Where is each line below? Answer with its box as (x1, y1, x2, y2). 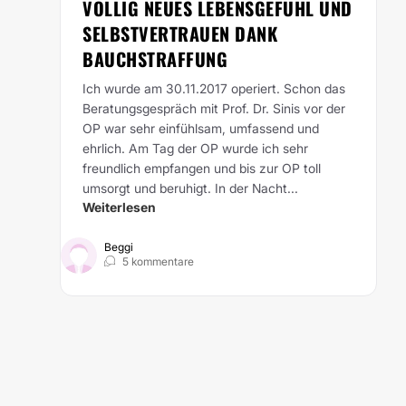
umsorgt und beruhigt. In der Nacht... (82, 180, 298, 196)
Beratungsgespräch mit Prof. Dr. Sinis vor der (82, 101, 345, 116)
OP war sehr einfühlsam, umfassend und (82, 121, 319, 136)
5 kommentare (122, 255, 194, 268)
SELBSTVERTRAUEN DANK (82, 20, 277, 47)
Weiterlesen (82, 199, 156, 215)
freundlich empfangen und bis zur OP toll (82, 160, 321, 176)
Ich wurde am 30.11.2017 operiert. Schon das (82, 81, 345, 96)
